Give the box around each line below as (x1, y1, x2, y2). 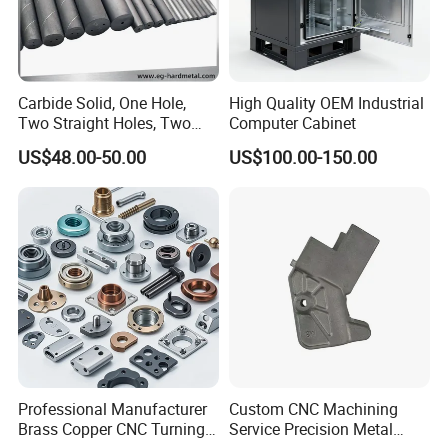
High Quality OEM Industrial (228, 92, 424, 115)
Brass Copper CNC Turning (18, 417, 206, 440)
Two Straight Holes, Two (18, 112, 192, 135)
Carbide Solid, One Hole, (18, 92, 187, 115)
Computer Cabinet (228, 112, 356, 135)
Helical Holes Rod (18, 132, 143, 155)
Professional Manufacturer (18, 397, 208, 420)
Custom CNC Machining (228, 397, 398, 420)
